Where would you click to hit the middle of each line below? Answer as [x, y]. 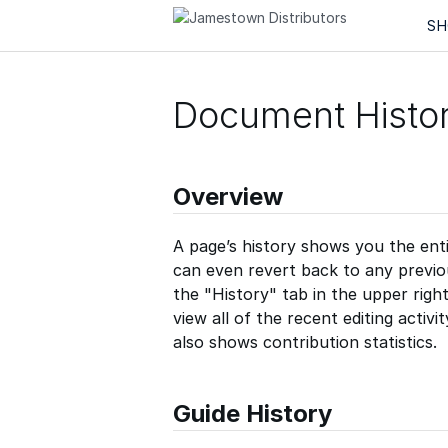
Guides [171, 25]
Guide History [252, 414]
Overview [228, 197]
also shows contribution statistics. [305, 342]
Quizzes [240, 25]
